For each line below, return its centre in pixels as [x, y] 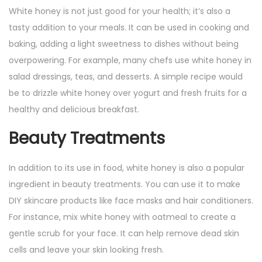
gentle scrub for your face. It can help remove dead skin [124, 234]
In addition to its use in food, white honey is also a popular [127, 168]
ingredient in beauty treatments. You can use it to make [125, 185]
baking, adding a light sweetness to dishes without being [124, 44]
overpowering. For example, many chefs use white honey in [130, 61]
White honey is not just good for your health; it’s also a [120, 11]
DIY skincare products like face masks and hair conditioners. [131, 201]
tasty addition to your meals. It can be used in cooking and [129, 28]
